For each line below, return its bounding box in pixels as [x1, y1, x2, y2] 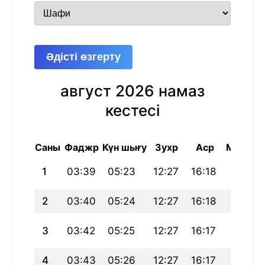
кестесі [105, 101, 160, 120]
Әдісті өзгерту [46, 51, 121, 63]
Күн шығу [102, 141, 147, 154]
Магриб [225, 141, 262, 154]
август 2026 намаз [60, 82, 205, 101]
